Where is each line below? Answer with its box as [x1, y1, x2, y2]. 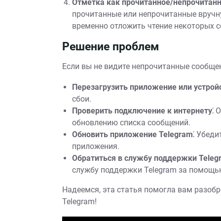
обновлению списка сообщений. [72, 118, 190, 127]
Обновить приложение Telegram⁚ [72, 130, 194, 139]
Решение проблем [62, 40, 159, 53]
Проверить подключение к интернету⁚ [72, 106, 214, 115]
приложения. [72, 142, 119, 151]
